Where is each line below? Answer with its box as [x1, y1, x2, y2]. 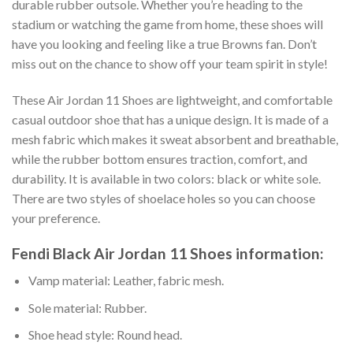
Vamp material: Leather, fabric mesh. [28, 273, 224, 288]
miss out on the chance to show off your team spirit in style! [12, 55, 328, 71]
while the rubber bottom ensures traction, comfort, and [12, 150, 307, 166]
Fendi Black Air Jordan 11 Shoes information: [12, 243, 324, 262]
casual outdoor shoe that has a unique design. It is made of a [12, 111, 329, 127]
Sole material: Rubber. [28, 299, 147, 315]
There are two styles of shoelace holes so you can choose [12, 190, 315, 206]
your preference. [12, 210, 100, 225]
